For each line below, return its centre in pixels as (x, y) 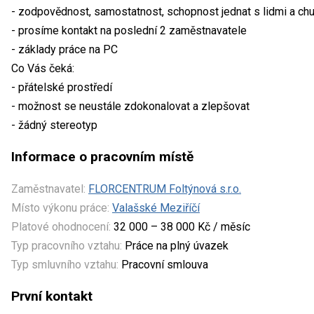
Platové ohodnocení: (61, 227)
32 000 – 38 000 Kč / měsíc (180, 227)
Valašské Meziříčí (156, 208)
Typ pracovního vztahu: (67, 246)
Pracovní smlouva (163, 265)
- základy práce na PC (64, 50)
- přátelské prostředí (62, 88)
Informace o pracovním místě (102, 157)
